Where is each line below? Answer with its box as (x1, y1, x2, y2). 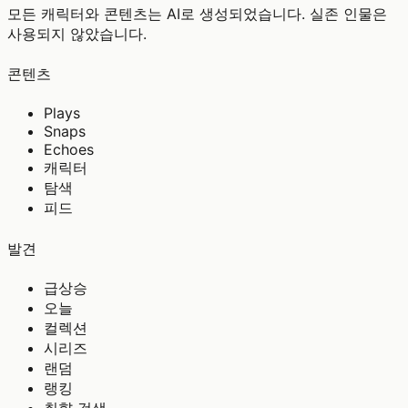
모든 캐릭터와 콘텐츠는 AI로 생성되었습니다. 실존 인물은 (7, 4, 387, 23)
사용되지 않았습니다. (7, 24, 147, 43)
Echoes (44, 140, 94, 159)
